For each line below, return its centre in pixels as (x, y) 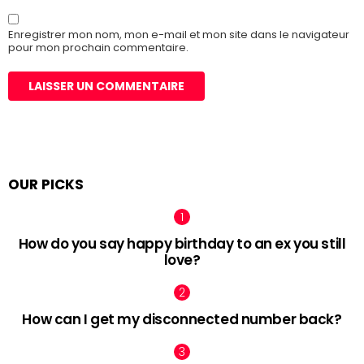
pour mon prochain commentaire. (98, 48)
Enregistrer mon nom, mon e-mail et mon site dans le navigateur (179, 35)
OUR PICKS (46, 185)
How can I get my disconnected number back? (182, 319)
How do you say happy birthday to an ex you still (182, 244)
